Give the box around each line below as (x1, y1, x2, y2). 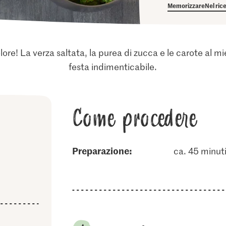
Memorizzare (167, 1, 205, 10)
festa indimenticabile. (69, 61, 157, 73)
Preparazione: (78, 144, 132, 157)
